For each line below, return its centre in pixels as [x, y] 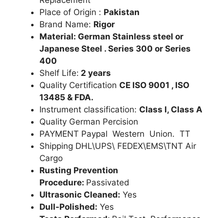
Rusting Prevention [79, 170]
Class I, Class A [171, 109]
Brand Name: [66, 24]
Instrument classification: [89, 109]
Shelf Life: [59, 73]
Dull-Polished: [68, 207]
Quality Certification [79, 85]
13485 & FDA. [66, 97]
